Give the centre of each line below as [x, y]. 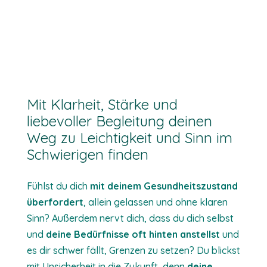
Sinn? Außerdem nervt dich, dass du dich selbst [130, 218]
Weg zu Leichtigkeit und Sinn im [129, 138]
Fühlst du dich [58, 186]
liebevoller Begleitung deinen [119, 121]
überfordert [55, 202]
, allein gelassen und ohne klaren [155, 202]
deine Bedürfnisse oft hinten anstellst [133, 234]
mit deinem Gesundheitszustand [164, 186]
